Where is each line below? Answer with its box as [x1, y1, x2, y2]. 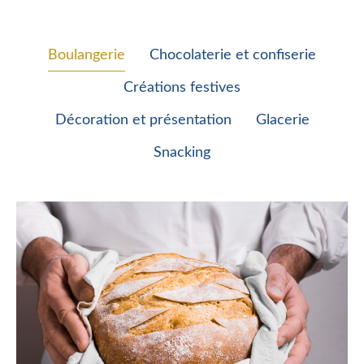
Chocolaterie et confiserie [149, 48, 316, 63]
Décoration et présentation [54, 113, 232, 128]
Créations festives [123, 80, 240, 96]
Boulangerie [48, 48, 125, 63]
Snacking [154, 145, 210, 161]
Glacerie [255, 113, 310, 128]
